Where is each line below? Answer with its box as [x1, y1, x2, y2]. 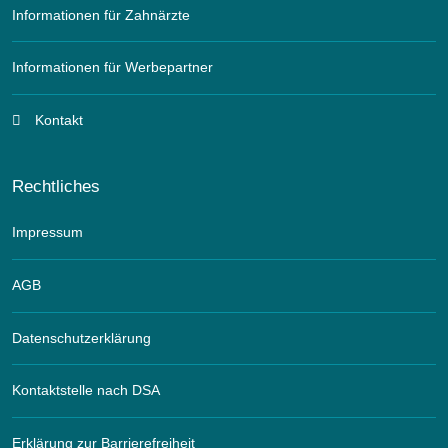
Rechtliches [12, 176, 100, 197]
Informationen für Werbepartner [12, 59, 213, 76]
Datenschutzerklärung [12, 330, 151, 347]
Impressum [12, 224, 83, 241]
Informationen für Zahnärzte [12, 6, 190, 23]
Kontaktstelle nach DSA [12, 382, 160, 399]
